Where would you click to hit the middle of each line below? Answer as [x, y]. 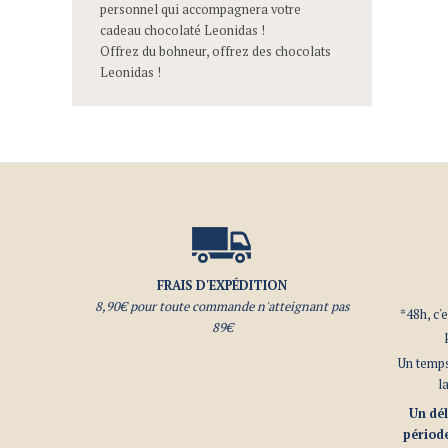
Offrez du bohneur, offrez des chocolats [215, 52]
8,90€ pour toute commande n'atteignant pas [222, 306]
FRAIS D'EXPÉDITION [222, 285]
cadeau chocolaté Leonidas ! [182, 31]
